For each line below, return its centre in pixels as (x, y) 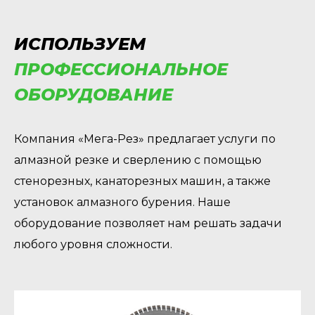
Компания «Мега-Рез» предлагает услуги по (145, 139)
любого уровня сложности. (93, 244)
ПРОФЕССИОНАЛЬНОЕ (121, 69)
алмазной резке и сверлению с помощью (138, 160)
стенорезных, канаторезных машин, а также (142, 181)
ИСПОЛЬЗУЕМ (80, 44)
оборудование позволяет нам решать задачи (148, 223)
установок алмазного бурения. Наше (122, 202)
